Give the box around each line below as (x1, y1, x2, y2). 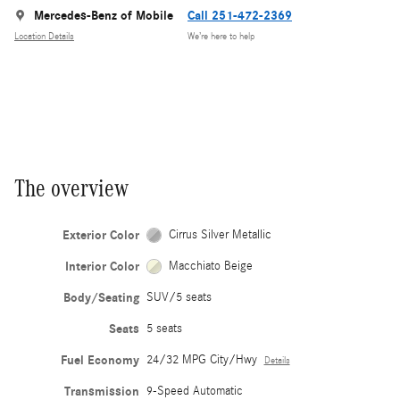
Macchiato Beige (169, 259, 254, 274)
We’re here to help (187, 30, 254, 42)
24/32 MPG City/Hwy (146, 353, 257, 368)
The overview (14, 175, 129, 203)
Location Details (14, 30, 74, 42)
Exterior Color (62, 228, 139, 244)
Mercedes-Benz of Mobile (34, 8, 173, 24)
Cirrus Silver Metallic (169, 228, 272, 243)
